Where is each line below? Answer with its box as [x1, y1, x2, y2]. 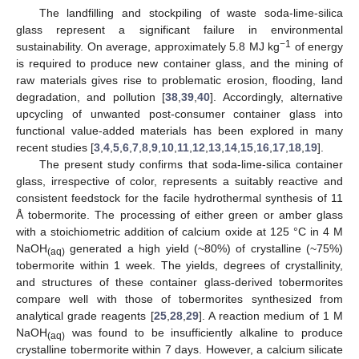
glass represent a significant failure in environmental [16, 22, 343, 36]
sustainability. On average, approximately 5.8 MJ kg [16, 39, 280, 53]
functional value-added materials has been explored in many [16, 123, 343, 137]
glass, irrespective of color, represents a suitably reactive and [16, 174, 343, 188]
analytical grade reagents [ [16, 309, 154, 322]
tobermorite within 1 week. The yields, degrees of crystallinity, [16, 258, 343, 272]
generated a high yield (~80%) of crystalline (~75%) [65, 241, 343, 255]
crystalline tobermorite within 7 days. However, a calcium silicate [16, 342, 343, 356]
